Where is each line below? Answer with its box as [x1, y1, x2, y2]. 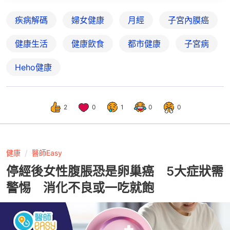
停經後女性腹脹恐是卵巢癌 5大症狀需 [6, 164, 223, 179]
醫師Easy [32, 148, 62, 158]
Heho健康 [15, 62, 52, 73]
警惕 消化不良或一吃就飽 [6, 180, 154, 196]
